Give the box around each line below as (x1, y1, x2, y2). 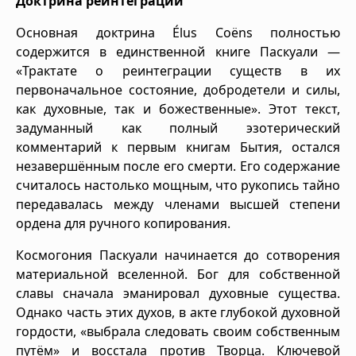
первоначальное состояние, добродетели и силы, (16, 80, 340, 99)
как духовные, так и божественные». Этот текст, (16, 99, 340, 118)
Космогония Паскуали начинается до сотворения (16, 246, 340, 264)
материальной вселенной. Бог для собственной (16, 265, 340, 283)
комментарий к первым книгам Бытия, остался (16, 137, 340, 156)
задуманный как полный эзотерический (16, 118, 340, 137)
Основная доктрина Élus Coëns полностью (16, 23, 340, 41)
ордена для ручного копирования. (16, 214, 230, 232)
